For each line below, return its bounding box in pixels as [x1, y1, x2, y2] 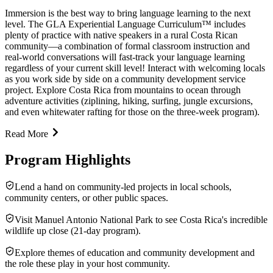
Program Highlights [5, 151, 130, 168]
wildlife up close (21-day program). [5, 225, 141, 236]
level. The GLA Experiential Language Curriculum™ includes [5, 18, 246, 29]
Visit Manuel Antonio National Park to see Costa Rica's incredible [15, 214, 268, 225]
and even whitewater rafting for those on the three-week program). [5, 106, 260, 117]
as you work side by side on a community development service [5, 73, 246, 84]
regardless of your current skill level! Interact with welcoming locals [5, 62, 265, 73]
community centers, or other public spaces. [5, 192, 168, 203]
